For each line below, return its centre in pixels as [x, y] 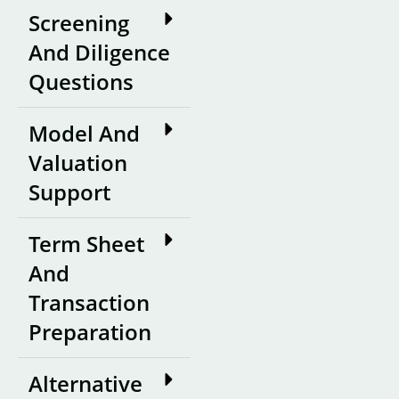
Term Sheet [86, 243]
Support [69, 191]
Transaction [89, 302]
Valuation [78, 162]
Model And [84, 133]
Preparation [90, 331]
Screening [79, 22]
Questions [81, 81]
